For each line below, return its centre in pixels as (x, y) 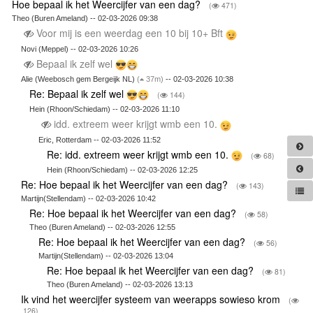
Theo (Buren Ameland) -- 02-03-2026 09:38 (85, 19)
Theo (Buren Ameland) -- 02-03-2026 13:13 (120, 285)
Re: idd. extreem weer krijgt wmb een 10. (139, 154)
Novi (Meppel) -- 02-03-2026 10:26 (79, 49)
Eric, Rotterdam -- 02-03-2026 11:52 (99, 139)
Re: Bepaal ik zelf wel (78, 94)
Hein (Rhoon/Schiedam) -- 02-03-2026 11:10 (105, 109)
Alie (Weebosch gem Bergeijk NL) (79, 79)
